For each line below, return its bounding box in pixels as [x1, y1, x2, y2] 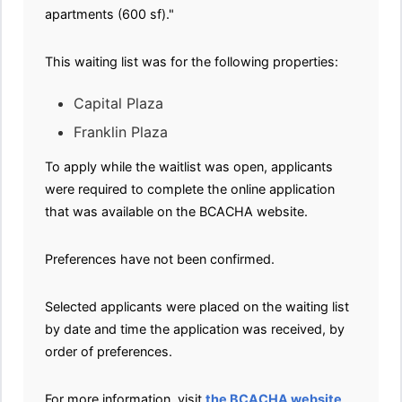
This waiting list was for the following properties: [45, 54, 338, 70]
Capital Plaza [74, 94, 163, 113]
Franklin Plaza [74, 123, 172, 142]
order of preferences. [45, 344, 172, 360]
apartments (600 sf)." [45, 6, 174, 22]
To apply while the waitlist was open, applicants [45, 159, 333, 175]
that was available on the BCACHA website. [45, 204, 308, 220]
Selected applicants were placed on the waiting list [45, 299, 349, 315]
